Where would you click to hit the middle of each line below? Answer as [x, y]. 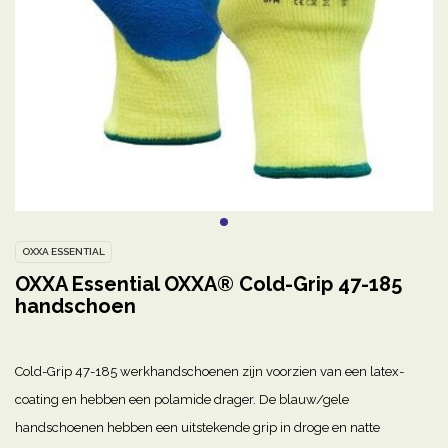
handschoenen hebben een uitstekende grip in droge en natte [197, 428]
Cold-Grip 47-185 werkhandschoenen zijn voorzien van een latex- [209, 372]
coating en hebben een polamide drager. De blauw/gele [182, 400]
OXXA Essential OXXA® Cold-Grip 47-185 [208, 284]
